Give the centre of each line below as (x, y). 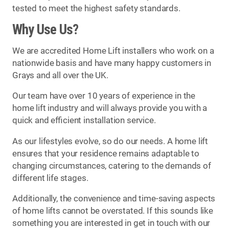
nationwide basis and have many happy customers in (112, 63)
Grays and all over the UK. (60, 75)
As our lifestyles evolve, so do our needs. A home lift (110, 141)
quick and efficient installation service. (84, 121)
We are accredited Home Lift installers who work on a (113, 51)
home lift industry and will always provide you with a (110, 108)
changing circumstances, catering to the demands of (112, 166)
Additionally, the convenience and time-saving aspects (114, 199)
